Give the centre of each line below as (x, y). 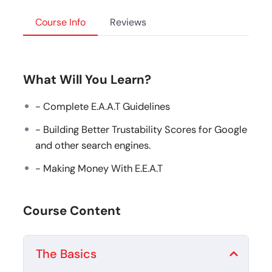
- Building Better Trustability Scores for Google (141, 129)
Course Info (60, 22)
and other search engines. (93, 145)
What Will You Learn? (87, 79)
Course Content (72, 210)
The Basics (66, 253)
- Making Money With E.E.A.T (99, 168)
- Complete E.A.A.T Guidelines (102, 106)
